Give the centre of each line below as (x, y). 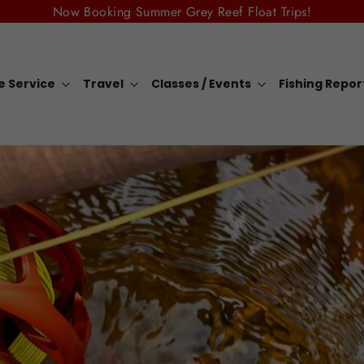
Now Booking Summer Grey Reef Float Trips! (182, 12)
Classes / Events (203, 84)
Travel (105, 84)
